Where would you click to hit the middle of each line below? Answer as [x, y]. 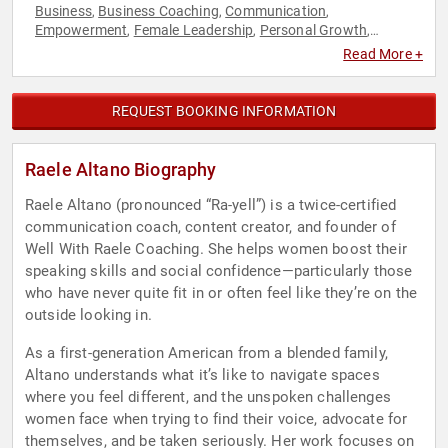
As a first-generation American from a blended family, [206, 353]
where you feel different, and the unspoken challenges [208, 397]
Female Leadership [193, 30]
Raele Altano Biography [121, 170]
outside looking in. [88, 315]
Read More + [383, 54]
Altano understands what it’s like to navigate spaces [202, 375]
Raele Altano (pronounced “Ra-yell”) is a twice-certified [211, 205]
